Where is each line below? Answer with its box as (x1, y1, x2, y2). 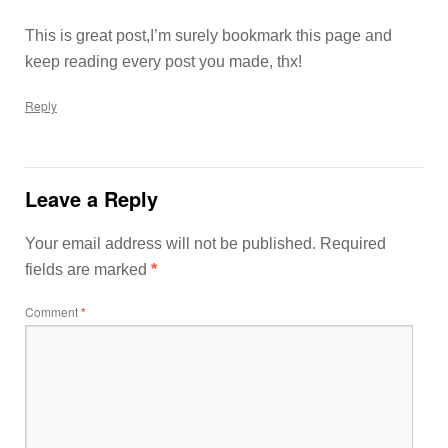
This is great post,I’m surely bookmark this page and (25, 27, 392, 44)
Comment (25, 303, 81, 320)
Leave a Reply (25, 184, 158, 213)
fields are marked (25, 261, 151, 278)
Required (320, 235, 386, 252)
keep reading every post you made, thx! (25, 53, 302, 70)
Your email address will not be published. (25, 235, 316, 252)
